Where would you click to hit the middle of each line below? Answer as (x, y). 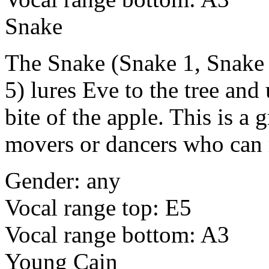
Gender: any (63, 181)
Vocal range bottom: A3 (117, 235)
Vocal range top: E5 (98, 208)
